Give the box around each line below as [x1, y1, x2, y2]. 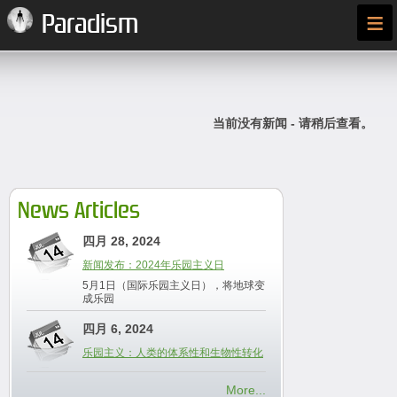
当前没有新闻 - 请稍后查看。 [212, 116, 373, 130]
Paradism [42, 8, 138, 40]
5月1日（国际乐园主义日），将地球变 [82, 279, 265, 292]
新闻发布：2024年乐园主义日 [82, 259, 224, 271]
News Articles [18, 197, 140, 224]
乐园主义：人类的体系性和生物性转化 [82, 346, 263, 359]
